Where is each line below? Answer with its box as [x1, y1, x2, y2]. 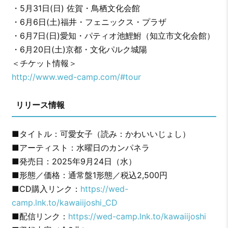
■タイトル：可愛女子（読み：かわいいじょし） [11, 128, 190, 139]
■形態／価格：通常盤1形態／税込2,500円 [11, 169, 167, 180]
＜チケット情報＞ [11, 58, 77, 68]
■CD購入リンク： [11, 183, 80, 194]
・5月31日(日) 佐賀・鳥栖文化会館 [11, 3, 140, 13]
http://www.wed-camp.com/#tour [11, 71, 141, 82]
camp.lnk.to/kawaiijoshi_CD [11, 197, 118, 208]
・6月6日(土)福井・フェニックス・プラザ [11, 16, 166, 27]
